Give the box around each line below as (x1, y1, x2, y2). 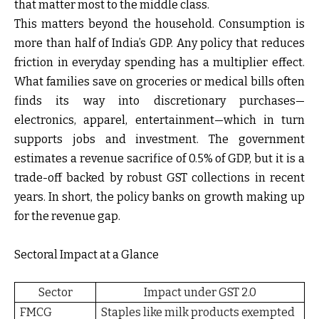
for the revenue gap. (14, 209, 120, 224)
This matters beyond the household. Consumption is (14, 17, 305, 31)
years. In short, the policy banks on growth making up (14, 190, 305, 204)
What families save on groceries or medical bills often (14, 75, 305, 89)
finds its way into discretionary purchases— (14, 94, 305, 108)
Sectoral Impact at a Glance (14, 248, 159, 262)
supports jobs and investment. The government (14, 132, 305, 147)
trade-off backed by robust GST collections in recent (14, 171, 305, 185)
